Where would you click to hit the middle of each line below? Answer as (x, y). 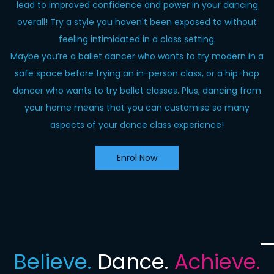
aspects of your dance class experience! (137, 125)
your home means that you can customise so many (137, 108)
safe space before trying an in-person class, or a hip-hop (137, 73)
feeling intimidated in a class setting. (137, 39)
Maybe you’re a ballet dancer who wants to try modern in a (137, 56)
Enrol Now (137, 158)
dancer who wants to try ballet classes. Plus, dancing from (137, 91)
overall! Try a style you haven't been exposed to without (137, 22)
